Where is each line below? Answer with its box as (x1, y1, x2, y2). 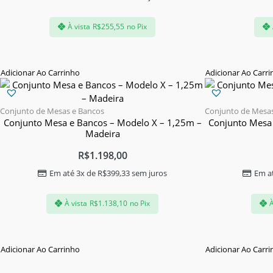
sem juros (130, 167, 167, 179)
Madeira (85, 127, 120, 140)
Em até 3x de (49, 167, 97, 179)
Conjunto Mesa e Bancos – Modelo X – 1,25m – (3, 116, 202, 129)
